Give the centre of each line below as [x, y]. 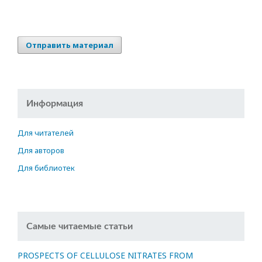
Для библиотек [46, 168]
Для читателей [46, 133]
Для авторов [41, 151]
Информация [55, 104]
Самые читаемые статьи [80, 227]
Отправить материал [70, 45]
